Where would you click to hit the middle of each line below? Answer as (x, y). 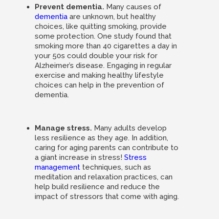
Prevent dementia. (69, 7)
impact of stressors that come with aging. (107, 197)
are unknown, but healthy (111, 17)
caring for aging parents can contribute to (106, 148)
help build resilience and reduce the (97, 187)
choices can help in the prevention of (99, 85)
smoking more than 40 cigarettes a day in (106, 46)
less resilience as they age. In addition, (101, 138)
